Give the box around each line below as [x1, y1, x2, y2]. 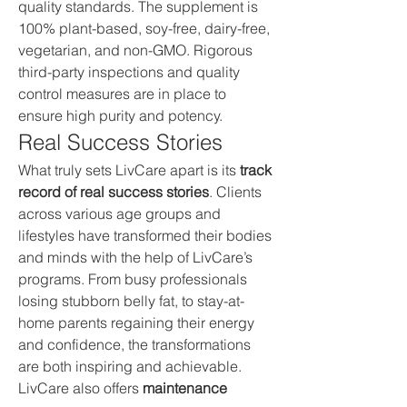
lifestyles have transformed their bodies [18, 226, 272, 244]
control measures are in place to [18, 84, 226, 103]
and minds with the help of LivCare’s [18, 248, 253, 266]
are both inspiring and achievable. [18, 357, 242, 375]
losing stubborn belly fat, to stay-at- [18, 292, 244, 310]
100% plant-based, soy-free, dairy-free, [18, 19, 270, 37]
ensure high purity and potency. [18, 106, 223, 124]
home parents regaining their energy [18, 313, 254, 332]
